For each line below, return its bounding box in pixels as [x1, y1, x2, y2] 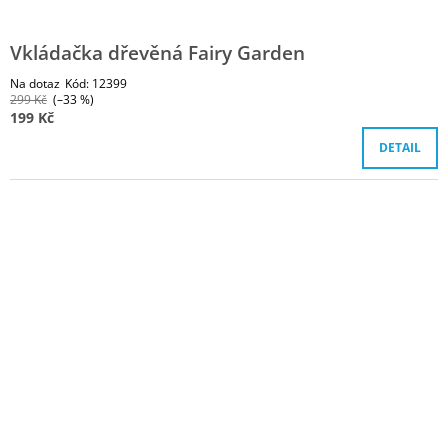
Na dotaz [10, 75, 60, 93]
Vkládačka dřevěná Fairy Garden [10, 40, 305, 66]
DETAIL [379, 139, 421, 157]
